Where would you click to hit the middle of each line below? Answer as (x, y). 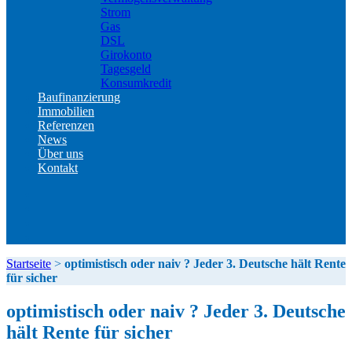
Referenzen (66, 125)
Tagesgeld (126, 69)
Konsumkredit (136, 83)
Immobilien (66, 111)
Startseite (29, 264)
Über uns (60, 154)
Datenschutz (68, 222)
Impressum (64, 208)
